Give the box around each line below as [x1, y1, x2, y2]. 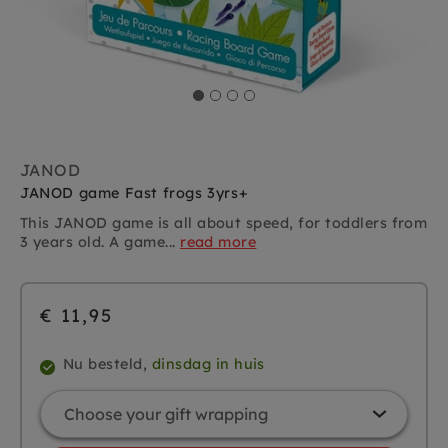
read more [180, 233, 257, 252]
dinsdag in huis [151, 355, 265, 374]
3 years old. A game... [20, 233, 181, 252]
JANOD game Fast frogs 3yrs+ [20, 184, 249, 203]
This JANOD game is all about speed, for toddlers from [20, 214, 428, 233]
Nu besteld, [63, 355, 152, 374]
